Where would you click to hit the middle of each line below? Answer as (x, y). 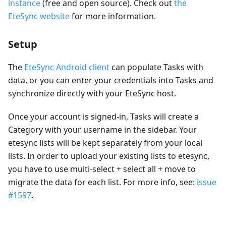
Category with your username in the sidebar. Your (102, 130)
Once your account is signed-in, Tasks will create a (103, 117)
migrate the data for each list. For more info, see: (102, 182)
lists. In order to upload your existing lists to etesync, (109, 156)
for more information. (113, 16)
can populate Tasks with (156, 67)
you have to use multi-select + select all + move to (102, 169)
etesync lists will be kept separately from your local (105, 143)
